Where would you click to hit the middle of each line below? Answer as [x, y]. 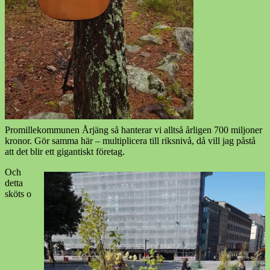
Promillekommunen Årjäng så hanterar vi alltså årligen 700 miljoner [133, 130]
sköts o [18, 193]
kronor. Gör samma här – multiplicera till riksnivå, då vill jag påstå [130, 140]
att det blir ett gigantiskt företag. [65, 151]
